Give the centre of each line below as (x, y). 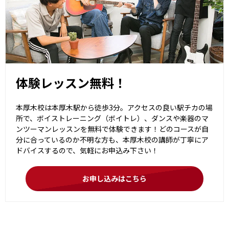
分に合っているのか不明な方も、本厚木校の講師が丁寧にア (112, 139)
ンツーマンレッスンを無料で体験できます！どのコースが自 (112, 129)
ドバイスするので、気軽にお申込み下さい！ (87, 150)
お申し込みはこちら (114, 178)
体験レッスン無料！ (71, 82)
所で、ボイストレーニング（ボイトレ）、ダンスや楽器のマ (112, 118)
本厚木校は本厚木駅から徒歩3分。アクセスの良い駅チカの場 (114, 107)
